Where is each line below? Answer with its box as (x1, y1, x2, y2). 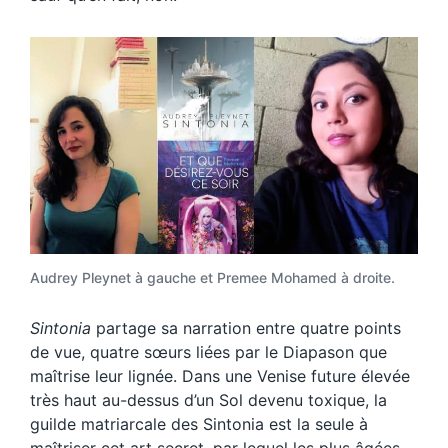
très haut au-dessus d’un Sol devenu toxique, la (30, 390, 387, 411)
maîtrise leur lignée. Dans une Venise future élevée (30, 366, 410, 387)
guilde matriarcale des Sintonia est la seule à (30, 414, 368, 435)
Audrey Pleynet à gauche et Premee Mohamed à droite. (30, 269, 395, 287)
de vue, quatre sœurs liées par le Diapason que (30, 342, 387, 363)
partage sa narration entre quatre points (91, 318, 401, 339)
